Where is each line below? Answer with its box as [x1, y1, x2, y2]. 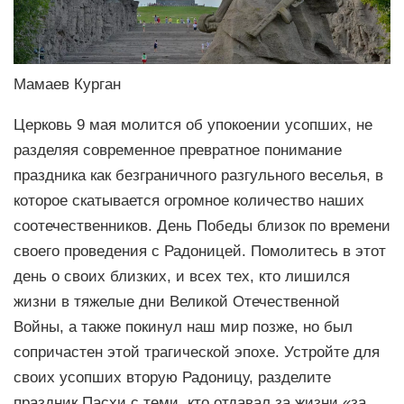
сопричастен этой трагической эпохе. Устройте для [14, 343, 380, 360]
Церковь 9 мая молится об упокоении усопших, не [14, 115, 372, 133]
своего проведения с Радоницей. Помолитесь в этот [14, 242, 386, 259]
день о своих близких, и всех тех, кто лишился [14, 267, 350, 284]
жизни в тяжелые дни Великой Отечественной [14, 292, 340, 309]
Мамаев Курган [14, 76, 121, 93]
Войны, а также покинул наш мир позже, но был [14, 317, 353, 335]
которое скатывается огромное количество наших [14, 191, 364, 208]
